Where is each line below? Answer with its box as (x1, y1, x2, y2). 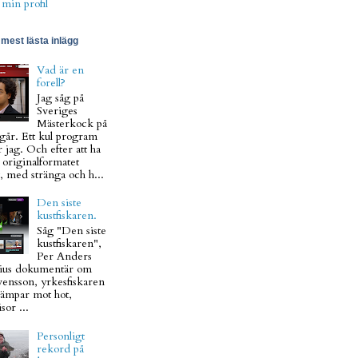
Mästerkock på (37, 115, 108, 131)
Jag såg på (37, 89, 85, 105)
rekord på (37, 340, 85, 356)
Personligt (37, 328, 86, 344)
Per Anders (37, 248, 93, 264)
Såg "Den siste (37, 222, 107, 238)
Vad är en (37, 62, 85, 78)
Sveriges (37, 102, 78, 118)
